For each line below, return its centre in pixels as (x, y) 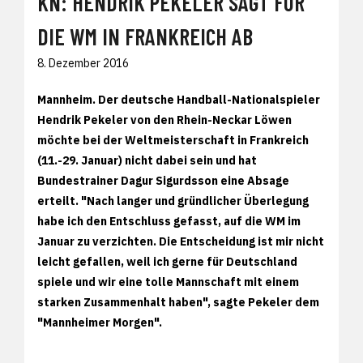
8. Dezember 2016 (83, 63)
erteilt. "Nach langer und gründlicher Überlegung (173, 201)
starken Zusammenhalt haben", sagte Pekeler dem (178, 302)
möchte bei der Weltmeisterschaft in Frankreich (173, 140)
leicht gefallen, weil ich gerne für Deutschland (167, 261)
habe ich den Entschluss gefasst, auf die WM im (169, 221)
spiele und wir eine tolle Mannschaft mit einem (168, 282)
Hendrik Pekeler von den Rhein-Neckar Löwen (164, 120)
